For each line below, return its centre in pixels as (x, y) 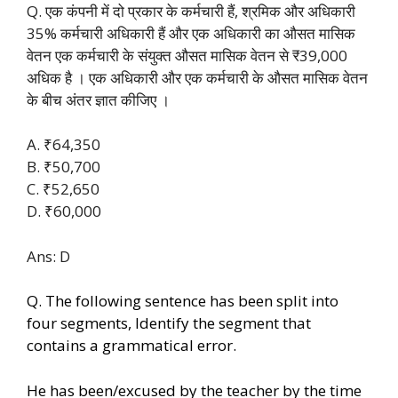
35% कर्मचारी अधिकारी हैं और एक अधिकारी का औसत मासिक (191, 33)
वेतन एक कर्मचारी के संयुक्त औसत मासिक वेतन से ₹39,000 (187, 55)
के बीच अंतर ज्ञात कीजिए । (98, 99)
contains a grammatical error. (131, 346)
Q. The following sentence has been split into (183, 301)
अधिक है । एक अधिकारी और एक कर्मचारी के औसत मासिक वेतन (197, 77)
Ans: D (48, 256)
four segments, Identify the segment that (169, 323)
